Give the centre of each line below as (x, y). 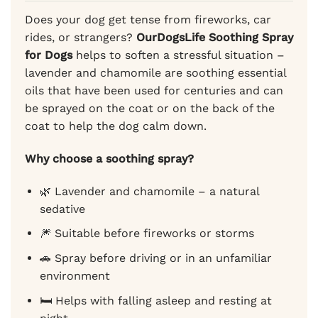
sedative (62, 209)
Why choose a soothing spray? (109, 159)
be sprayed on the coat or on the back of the (150, 109)
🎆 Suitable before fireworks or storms (147, 234)
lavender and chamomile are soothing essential (155, 73)
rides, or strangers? (81, 38)
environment (75, 276)
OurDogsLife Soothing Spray (215, 38)
